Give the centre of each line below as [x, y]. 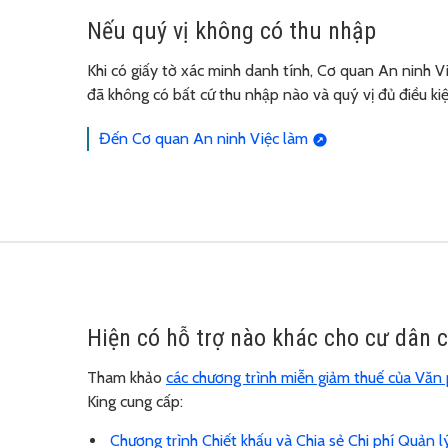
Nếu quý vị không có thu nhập [231, 30]
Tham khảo [126, 377]
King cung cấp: [135, 401]
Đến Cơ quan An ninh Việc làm [203, 138]
